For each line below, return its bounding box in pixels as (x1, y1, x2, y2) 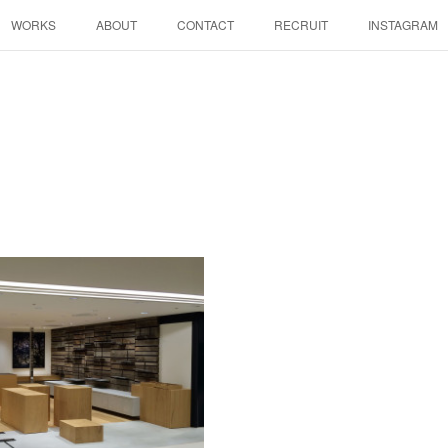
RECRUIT (273, 16, 328, 33)
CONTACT (176, 16, 234, 33)
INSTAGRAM (367, 16, 438, 33)
